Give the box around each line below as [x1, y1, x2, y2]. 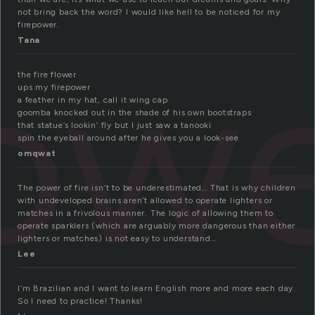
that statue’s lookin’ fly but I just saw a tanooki [18, 120, 212, 131]
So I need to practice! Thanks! [18, 296, 143, 307]
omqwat [18, 148, 56, 159]
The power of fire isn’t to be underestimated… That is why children [18, 183, 296, 193]
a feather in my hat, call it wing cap [18, 95, 168, 105]
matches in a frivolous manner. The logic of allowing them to [18, 208, 274, 219]
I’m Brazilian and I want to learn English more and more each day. [18, 283, 296, 294]
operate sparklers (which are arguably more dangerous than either [18, 221, 296, 231]
